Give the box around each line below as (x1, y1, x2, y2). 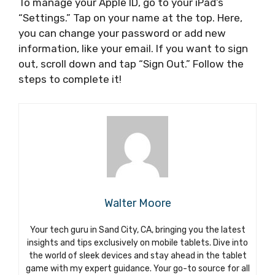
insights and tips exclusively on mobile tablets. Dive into (27, 237, 248, 248)
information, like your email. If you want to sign (18, 42, 248, 55)
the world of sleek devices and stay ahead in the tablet (28, 250, 247, 261)
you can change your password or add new (18, 27, 226, 40)
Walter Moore (104, 196, 171, 210)
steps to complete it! (18, 73, 122, 86)
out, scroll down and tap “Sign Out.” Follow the (18, 58, 244, 71)
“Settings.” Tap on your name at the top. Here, (18, 12, 242, 25)
